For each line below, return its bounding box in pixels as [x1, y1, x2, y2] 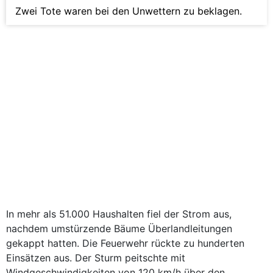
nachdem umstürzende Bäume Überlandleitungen [6, 222, 232, 235]
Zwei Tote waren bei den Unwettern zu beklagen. [15, 4, 242, 17]
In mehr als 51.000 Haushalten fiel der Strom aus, [6, 208, 232, 221]
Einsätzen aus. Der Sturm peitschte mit [6, 252, 185, 264]
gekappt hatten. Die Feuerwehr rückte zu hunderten [6, 237, 244, 250]
